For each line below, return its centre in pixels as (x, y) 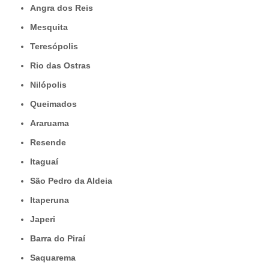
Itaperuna (51, 200)
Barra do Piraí (61, 239)
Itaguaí (45, 162)
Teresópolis (56, 47)
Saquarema (56, 258)
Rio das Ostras (63, 66)
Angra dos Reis (65, 8)
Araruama (53, 123)
